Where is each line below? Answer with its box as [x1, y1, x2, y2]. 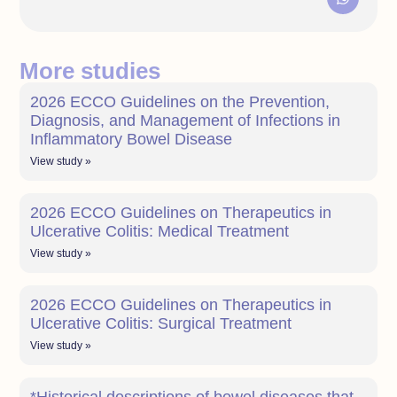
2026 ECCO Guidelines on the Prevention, [30, 93, 331, 112]
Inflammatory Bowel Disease [30, 130, 233, 149]
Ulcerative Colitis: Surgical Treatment [30, 315, 292, 333]
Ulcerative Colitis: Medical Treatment [30, 222, 290, 241]
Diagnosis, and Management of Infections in [30, 112, 341, 130]
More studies [19, 58, 161, 84]
